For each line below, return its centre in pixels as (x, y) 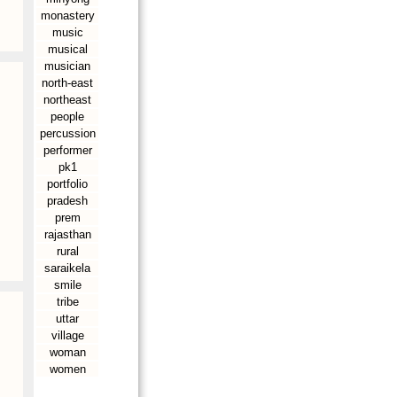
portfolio (67, 184)
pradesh (67, 201)
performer (67, 150)
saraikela (67, 268)
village (67, 335)
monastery (67, 16)
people (67, 117)
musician (67, 66)
